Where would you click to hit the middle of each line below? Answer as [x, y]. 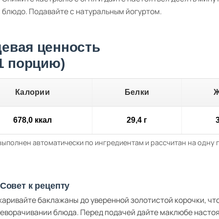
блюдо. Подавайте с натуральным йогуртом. [82, 11]
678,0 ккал [33, 120]
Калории [33, 92]
